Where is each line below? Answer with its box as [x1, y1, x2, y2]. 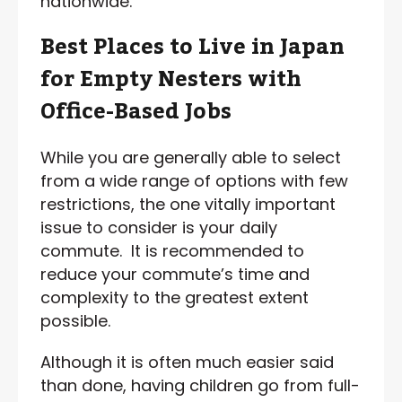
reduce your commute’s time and [40, 262, 310, 285]
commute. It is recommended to [40, 239, 304, 262]
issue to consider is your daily [40, 215, 277, 239]
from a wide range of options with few [40, 169, 348, 192]
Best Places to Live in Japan [40, 24, 345, 69]
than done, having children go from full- [40, 373, 360, 397]
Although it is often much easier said [40, 350, 334, 373]
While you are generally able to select [40, 145, 341, 169]
